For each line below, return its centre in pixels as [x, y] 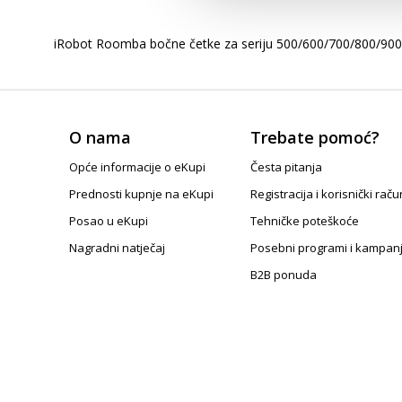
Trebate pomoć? [315, 137]
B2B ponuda [283, 275]
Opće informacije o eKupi [138, 167]
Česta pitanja [286, 167]
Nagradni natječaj [118, 248]
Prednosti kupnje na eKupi [142, 194]
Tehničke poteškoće [304, 221]
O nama [100, 137]
